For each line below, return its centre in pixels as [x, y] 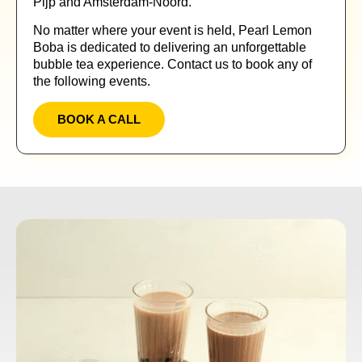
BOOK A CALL [99, 119]
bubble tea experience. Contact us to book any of [173, 65]
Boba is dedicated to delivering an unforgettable [170, 48]
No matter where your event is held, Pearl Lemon [173, 31]
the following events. [92, 82]
